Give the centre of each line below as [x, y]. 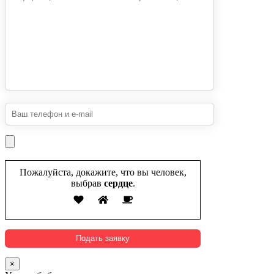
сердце [117, 183]
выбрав [86, 183]
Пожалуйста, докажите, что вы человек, [103, 172]
